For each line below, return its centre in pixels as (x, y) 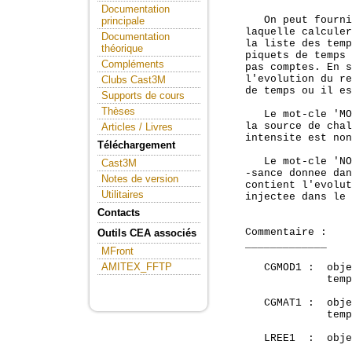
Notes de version (140, 179)
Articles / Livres (137, 127)
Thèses (118, 111)
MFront (117, 251)
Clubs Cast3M (134, 80)
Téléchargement (136, 145)
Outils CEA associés (147, 233)
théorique (122, 48)
